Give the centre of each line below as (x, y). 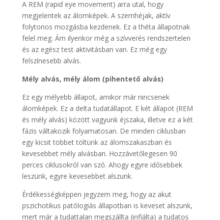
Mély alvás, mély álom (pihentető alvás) (93, 79)
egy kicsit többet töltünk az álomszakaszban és (97, 142)
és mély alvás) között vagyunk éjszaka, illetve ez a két (107, 119)
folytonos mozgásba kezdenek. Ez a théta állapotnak (106, 27)
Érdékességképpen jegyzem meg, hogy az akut (96, 194)
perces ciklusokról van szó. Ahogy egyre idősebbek (102, 165)
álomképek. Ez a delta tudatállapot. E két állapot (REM (107, 108)
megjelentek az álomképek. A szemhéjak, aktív (96, 15)
